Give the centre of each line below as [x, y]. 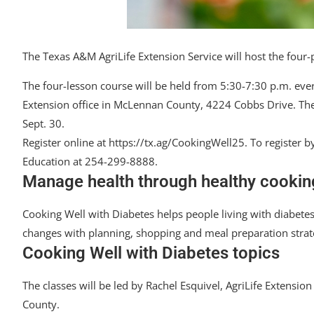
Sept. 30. [43, 123]
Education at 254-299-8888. [90, 161]
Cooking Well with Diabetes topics [151, 253]
